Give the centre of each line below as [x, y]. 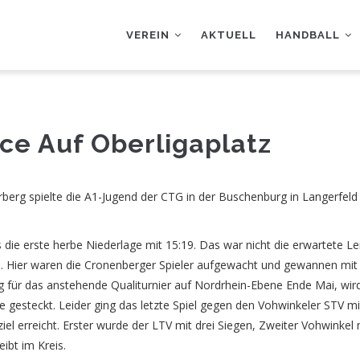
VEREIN [149, 35]
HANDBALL [309, 35]
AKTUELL [229, 35]
